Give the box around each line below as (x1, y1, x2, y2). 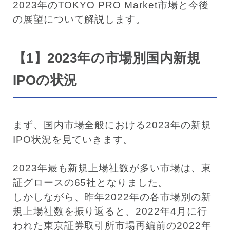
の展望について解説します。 (12, 14, 146, 25)
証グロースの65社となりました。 (12, 177, 169, 188)
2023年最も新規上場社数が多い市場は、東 (12, 162, 212, 174)
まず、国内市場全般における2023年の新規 (12, 119, 212, 130)
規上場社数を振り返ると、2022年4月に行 (12, 205, 207, 217)
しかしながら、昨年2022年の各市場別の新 (12, 191, 212, 202)
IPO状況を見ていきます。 (12, 133, 134, 145)
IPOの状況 (12, 72, 78, 88)
